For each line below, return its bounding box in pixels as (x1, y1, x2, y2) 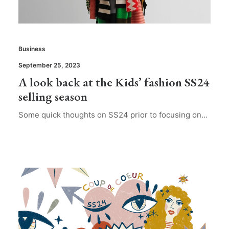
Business (18, 45, 45, 53)
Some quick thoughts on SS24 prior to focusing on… (18, 110, 208, 120)
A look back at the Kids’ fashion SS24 (18, 74, 209, 90)
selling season (18, 88, 87, 105)
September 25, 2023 (18, 61, 80, 70)
